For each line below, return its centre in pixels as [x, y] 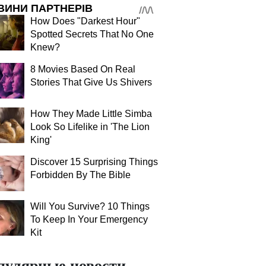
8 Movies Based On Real [83, 69]
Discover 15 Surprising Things [94, 162]
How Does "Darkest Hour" [85, 21]
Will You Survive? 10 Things [90, 206]
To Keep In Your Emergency [89, 219]
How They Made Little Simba [91, 114]
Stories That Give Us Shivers [91, 82]
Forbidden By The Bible [80, 175]
